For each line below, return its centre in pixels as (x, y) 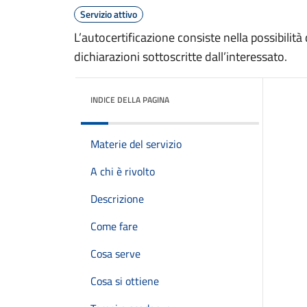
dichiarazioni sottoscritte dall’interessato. (181, 57)
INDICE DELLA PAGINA (130, 100)
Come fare (114, 226)
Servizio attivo (109, 14)
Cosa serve (115, 254)
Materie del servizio (136, 144)
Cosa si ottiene (125, 281)
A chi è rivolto (123, 171)
